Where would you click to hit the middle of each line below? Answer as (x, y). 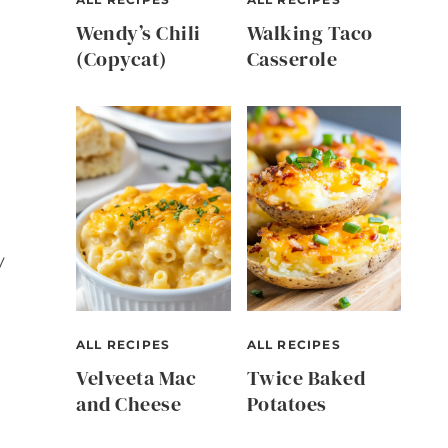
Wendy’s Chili (138, 32)
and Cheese (128, 404)
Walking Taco (309, 32)
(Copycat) (121, 58)
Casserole (291, 58)
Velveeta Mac (136, 378)
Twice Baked (305, 378)
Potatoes (286, 404)
